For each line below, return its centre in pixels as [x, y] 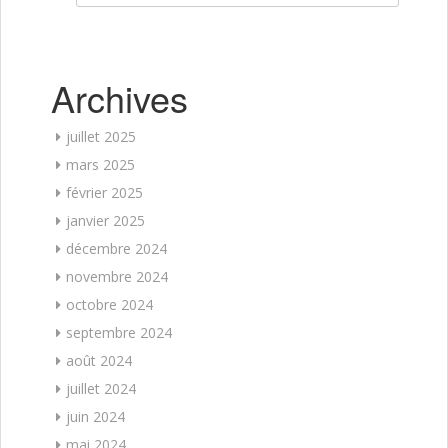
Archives [119, 97]
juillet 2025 [101, 136]
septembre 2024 [119, 332]
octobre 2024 [109, 304]
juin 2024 [95, 416]
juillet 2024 [101, 388]
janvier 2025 [105, 220]
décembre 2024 [116, 248]
